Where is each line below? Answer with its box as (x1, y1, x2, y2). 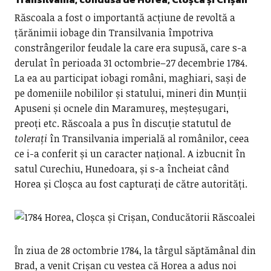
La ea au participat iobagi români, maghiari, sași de (14, 71, 246, 85)
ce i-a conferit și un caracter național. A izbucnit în (14, 147, 246, 160)
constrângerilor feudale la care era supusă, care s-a (14, 41, 247, 54)
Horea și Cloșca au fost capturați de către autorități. (14, 177, 247, 191)
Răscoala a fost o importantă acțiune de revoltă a (14, 11, 235, 24)
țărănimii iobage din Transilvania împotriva (14, 26, 214, 39)
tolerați (14, 132, 47, 145)
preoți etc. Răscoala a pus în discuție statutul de (14, 117, 231, 130)
